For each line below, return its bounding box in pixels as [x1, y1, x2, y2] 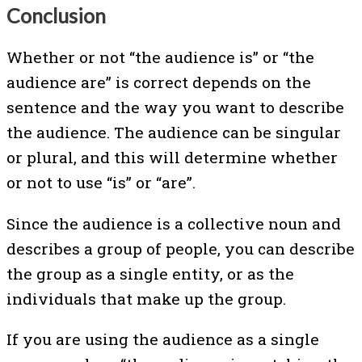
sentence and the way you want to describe [6, 97, 344, 118]
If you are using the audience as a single [6, 328, 319, 349]
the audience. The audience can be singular [6, 122, 341, 143]
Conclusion [6, 2, 110, 27]
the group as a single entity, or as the [6, 263, 294, 284]
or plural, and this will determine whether [6, 147, 338, 168]
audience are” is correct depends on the [6, 72, 311, 93]
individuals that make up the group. [6, 288, 286, 309]
